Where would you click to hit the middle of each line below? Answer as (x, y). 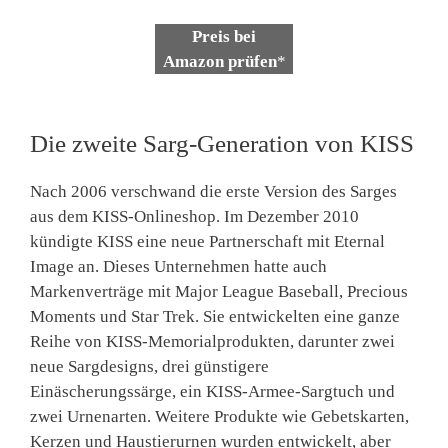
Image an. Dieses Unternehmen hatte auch (178, 267)
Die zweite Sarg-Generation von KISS (222, 144)
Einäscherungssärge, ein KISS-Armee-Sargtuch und (212, 392)
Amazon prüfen (219, 61)
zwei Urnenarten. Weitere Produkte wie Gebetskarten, (219, 417)
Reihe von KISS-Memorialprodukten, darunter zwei (212, 342)
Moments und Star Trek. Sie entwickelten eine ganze (215, 317)
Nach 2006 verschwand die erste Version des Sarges (213, 192)
